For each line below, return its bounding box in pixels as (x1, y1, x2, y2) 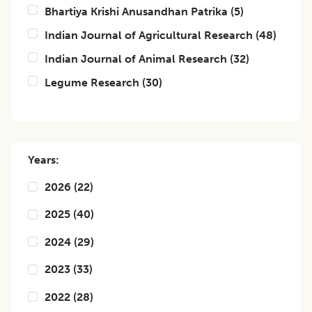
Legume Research (45, 76, 139, 89)
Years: (28, 153, 59, 166)
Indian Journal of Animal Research (45, 52, 227, 65)
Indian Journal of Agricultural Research (45, 29, 253, 42)
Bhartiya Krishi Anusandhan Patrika (45, 5, 228, 18)
